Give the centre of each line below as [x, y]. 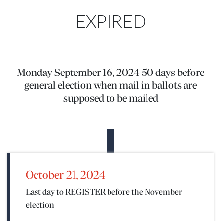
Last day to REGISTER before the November [104, 193]
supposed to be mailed [110, 99]
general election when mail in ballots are [110, 86]
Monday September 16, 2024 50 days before [110, 73]
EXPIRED [110, 21]
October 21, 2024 [66, 176]
